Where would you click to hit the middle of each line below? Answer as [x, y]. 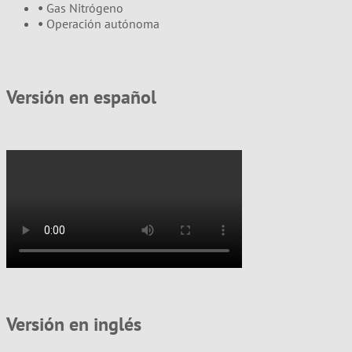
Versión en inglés [74, 324]
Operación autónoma [103, 23]
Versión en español [81, 97]
